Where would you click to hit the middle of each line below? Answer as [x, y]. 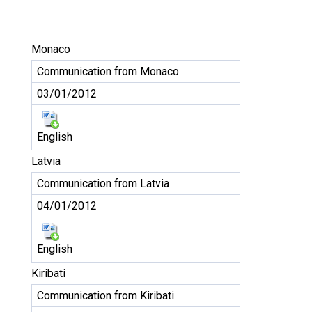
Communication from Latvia [103, 184]
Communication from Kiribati [106, 296]
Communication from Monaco [108, 71]
